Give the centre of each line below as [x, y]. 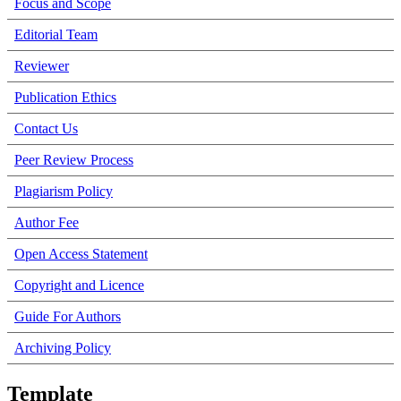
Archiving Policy [63, 347]
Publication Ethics [65, 97]
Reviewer [42, 65]
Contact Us [46, 128]
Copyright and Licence [79, 285]
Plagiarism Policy [64, 191]
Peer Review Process [74, 159]
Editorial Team [56, 34]
